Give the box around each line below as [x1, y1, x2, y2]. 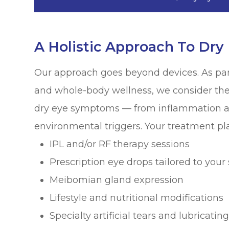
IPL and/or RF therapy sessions [50, 138, 190, 150]
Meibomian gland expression [50, 174, 184, 186]
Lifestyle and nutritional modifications [50, 192, 224, 203]
